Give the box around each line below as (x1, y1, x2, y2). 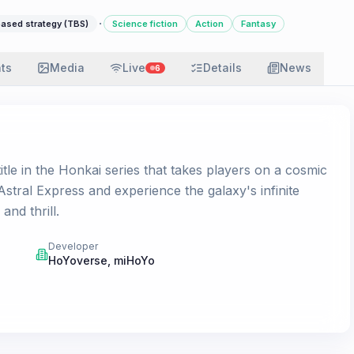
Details (203, 61, 242, 74)
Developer (48, 240, 99, 252)
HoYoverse (48, 254, 108, 267)
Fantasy (241, 18, 276, 29)
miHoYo (114, 254, 156, 267)
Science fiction (112, 18, 178, 29)
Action (195, 18, 224, 29)
